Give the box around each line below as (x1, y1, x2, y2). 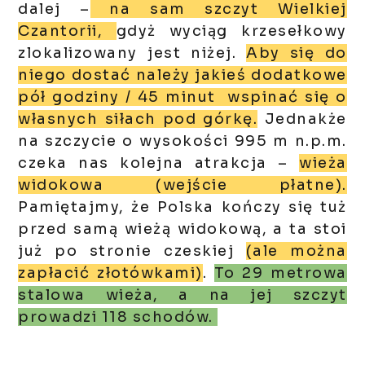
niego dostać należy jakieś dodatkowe (18, 66, 347, 85)
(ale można (245, 242, 347, 261)
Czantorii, (18, 22, 117, 41)
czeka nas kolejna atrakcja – (18, 154, 300, 173)
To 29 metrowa (213, 264, 347, 283)
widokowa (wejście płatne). (18, 176, 347, 195)
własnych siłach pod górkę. (18, 110, 258, 129)
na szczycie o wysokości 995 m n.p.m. (18, 132, 347, 151)
